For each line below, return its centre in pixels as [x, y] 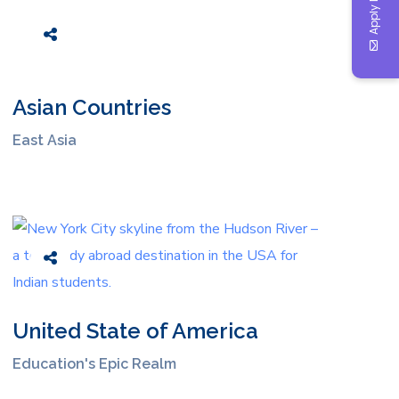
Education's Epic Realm [94, 363]
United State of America [135, 330]
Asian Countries [91, 107]
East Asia [44, 140]
